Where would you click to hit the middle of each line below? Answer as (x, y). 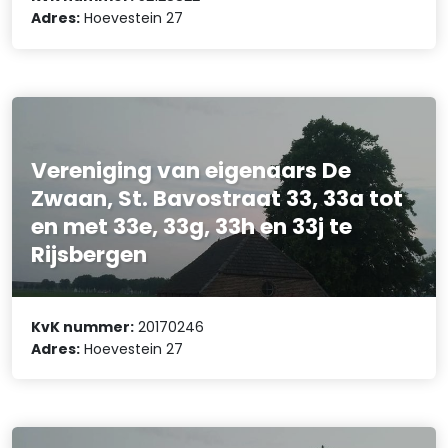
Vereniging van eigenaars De (191, 171)
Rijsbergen (89, 255)
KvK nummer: (83, 326)
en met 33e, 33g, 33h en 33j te (192, 227)
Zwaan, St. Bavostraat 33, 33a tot (217, 199)
